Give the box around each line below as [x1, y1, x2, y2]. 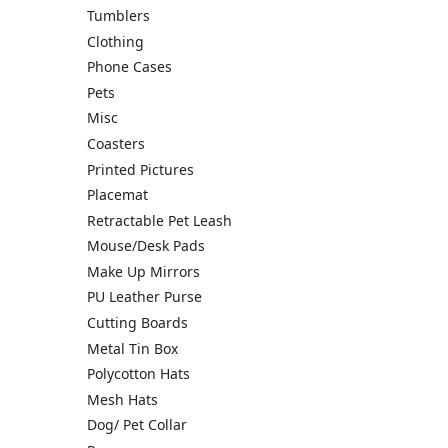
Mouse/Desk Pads [87, 236, 205, 256]
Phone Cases [87, 57, 172, 77]
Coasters [87, 133, 145, 153]
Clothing [87, 31, 144, 51]
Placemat [87, 185, 148, 205]
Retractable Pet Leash [87, 210, 232, 230]
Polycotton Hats [87, 364, 190, 384]
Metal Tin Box [87, 338, 178, 358]
